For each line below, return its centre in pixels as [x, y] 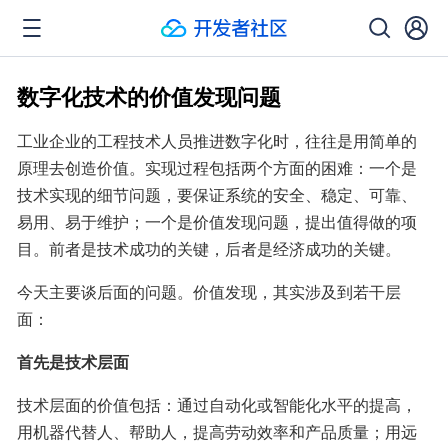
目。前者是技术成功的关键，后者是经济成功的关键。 [209, 248]
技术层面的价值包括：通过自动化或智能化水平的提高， [217, 404]
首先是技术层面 [73, 361]
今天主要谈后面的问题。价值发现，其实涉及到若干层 [209, 291]
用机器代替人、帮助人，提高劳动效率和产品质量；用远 [217, 431]
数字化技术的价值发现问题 [149, 96]
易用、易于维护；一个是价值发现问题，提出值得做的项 [217, 221]
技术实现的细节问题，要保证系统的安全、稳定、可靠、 [217, 194]
